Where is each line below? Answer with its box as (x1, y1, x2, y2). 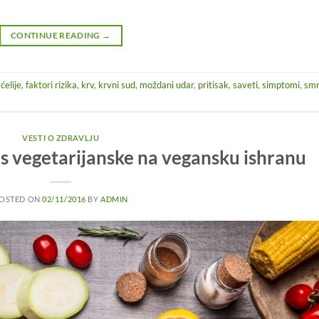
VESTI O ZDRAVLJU (22, 133, 100, 143)
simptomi (262, 78, 300, 90)
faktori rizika (26, 78, 77, 90)
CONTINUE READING (11, 30, 103, 41)
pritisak (198, 78, 229, 90)
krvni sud (98, 78, 135, 90)
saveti (233, 78, 258, 90)
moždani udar (140, 78, 194, 90)
